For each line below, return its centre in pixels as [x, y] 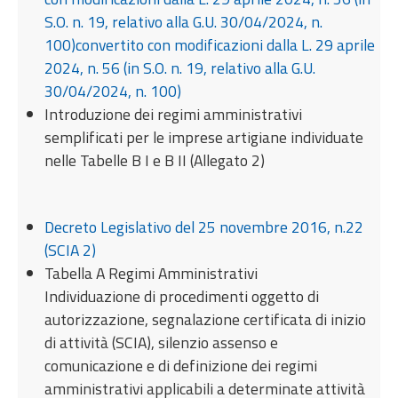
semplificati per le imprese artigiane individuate [204, 137]
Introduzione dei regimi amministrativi [174, 114]
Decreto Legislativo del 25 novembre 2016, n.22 [204, 227]
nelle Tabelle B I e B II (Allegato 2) [155, 160]
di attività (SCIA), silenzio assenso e [162, 342]
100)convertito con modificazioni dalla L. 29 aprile [210, 44]
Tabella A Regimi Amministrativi [151, 273]
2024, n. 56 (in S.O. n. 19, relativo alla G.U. [180, 68]
